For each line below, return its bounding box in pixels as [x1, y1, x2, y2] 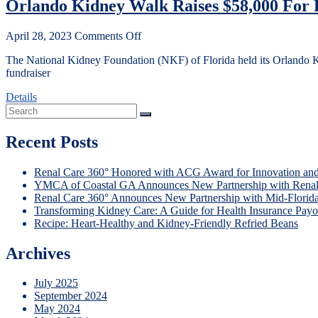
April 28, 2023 [6, 29, 72, 42]
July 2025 [34, 277, 78, 290]
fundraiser [6, 66, 50, 79]
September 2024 [34, 290, 107, 302]
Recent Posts [6, 132, 98, 151]
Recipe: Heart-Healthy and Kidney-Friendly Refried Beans [34, 216, 298, 229]
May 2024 [34, 302, 80, 315]
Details [6, 90, 37, 103]
